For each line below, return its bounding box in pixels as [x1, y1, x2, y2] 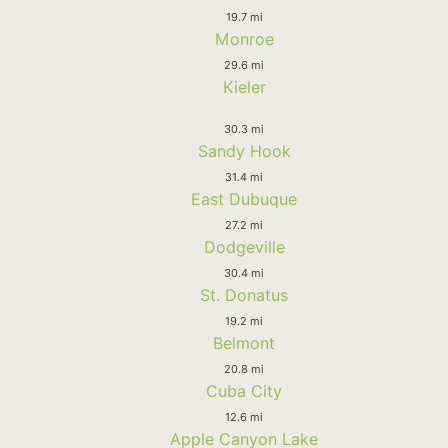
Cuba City [206, 380, 282, 401]
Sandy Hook [197, 140, 291, 161]
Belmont [213, 332, 275, 353]
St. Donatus [200, 284, 288, 305]
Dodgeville [203, 236, 285, 257]
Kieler [222, 76, 266, 97]
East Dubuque [191, 188, 297, 209]
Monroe [214, 28, 274, 49]
